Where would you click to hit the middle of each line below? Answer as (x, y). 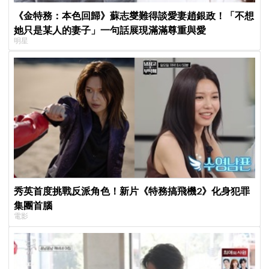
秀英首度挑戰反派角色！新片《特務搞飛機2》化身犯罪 (132, 191)
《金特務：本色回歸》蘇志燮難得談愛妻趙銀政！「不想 (134, 15)
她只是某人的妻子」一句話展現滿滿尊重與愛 (110, 29)
